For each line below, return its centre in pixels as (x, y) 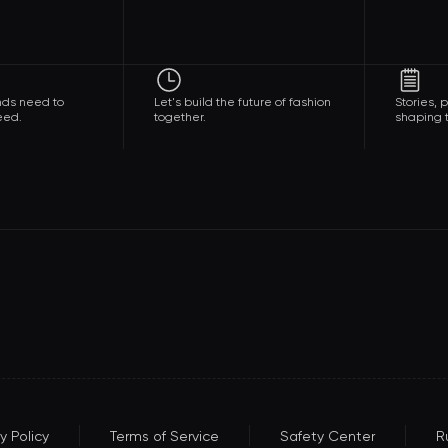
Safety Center (327, 435)
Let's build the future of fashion (242, 102)
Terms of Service (164, 435)
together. (180, 117)
